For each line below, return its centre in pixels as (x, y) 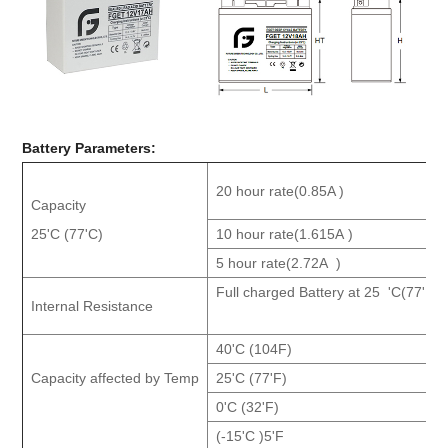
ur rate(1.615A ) (303, 234)
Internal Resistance (92, 306)
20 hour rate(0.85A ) (280, 191)
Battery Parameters (87, 148)
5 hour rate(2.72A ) (279, 263)
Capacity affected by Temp (115, 378)
